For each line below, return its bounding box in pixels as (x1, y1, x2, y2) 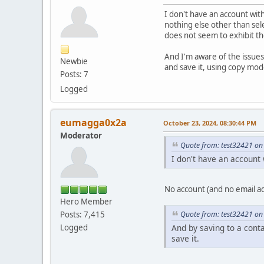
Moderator (60, 130, 102, 141)
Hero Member (60, 196, 113, 207)
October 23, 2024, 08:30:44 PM (163, 118, 256, 128)
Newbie (60, 56, 88, 67)
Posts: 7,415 (60, 209, 105, 220)
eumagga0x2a (60, 116, 127, 130)
